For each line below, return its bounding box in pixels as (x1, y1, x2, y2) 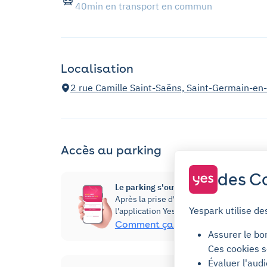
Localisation (61, 61, 133, 76)
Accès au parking (61, 143, 162, 158)
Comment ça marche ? (114, 219, 218, 231)
